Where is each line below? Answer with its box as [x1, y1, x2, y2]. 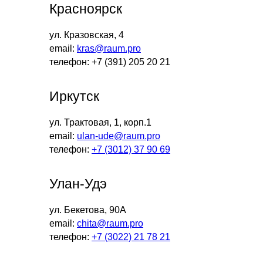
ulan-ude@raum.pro [77, 131, 160, 141]
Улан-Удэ [49, 176, 107, 192]
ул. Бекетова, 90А [49, 205, 126, 215]
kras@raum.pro [77, 43, 141, 54]
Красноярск [49, 1, 122, 17]
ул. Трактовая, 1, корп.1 [49, 117, 151, 128]
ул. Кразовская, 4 [49, 30, 124, 41]
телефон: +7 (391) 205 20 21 [49, 57, 170, 68]
